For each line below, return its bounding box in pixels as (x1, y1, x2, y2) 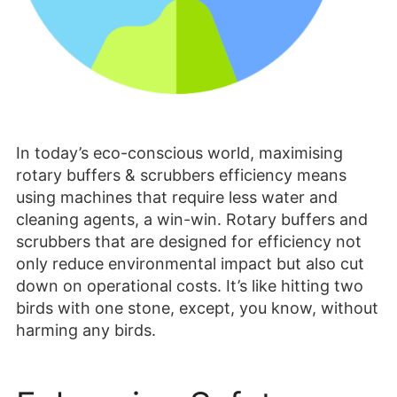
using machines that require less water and (16, 187, 338, 206)
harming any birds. (16, 320, 156, 339)
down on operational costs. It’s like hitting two (16, 276, 363, 295)
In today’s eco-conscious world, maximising (16, 143, 343, 162)
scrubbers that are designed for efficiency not (16, 231, 362, 251)
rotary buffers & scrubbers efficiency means (16, 165, 346, 184)
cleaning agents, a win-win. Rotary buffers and (16, 209, 368, 229)
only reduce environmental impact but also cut (16, 253, 364, 273)
